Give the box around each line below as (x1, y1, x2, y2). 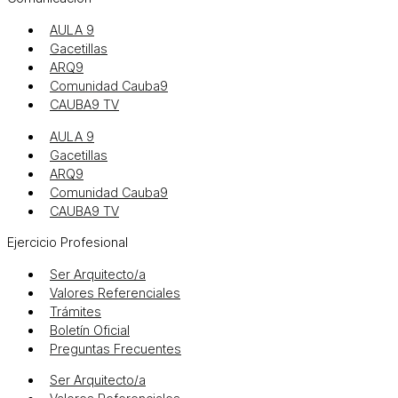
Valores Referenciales (50, 284, 180, 301)
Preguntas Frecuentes (50, 340, 181, 357)
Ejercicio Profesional (7, 235, 128, 251)
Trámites (50, 303, 101, 320)
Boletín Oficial (50, 322, 130, 338)
